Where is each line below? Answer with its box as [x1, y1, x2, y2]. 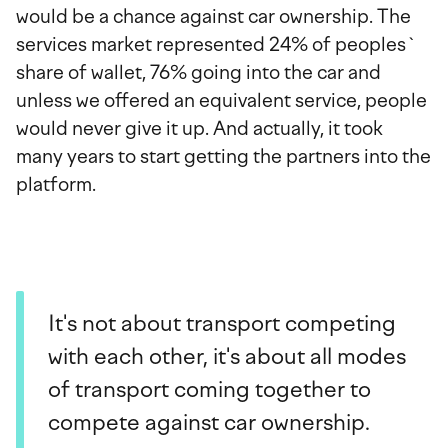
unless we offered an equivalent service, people [16, 89, 427, 113]
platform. [16, 173, 96, 197]
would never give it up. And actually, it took [16, 117, 383, 141]
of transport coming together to [48, 376, 371, 404]
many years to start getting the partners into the [16, 145, 431, 169]
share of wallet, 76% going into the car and [16, 61, 381, 85]
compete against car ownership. [48, 409, 370, 437]
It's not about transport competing [48, 310, 396, 338]
